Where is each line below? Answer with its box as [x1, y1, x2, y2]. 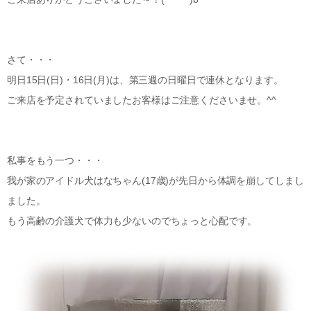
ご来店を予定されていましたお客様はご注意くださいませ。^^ [7, 94, 276, 106]
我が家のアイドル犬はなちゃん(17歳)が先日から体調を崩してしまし [7, 175, 304, 186]
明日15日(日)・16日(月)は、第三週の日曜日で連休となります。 [7, 74, 283, 85]
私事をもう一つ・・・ [7, 155, 103, 166]
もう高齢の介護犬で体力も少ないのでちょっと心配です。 [7, 215, 258, 226]
